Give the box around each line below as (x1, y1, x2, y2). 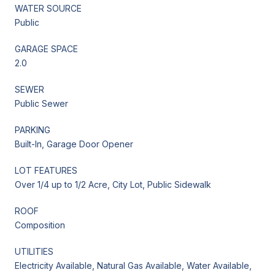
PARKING (15, 124, 50, 135)
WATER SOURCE (15, 2, 82, 14)
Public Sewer (15, 98, 68, 109)
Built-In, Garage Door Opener (15, 138, 133, 149)
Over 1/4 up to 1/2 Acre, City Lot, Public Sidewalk (15, 179, 211, 190)
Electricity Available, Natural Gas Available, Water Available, (15, 260, 252, 271)
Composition (15, 219, 65, 230)
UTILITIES (15, 246, 53, 257)
